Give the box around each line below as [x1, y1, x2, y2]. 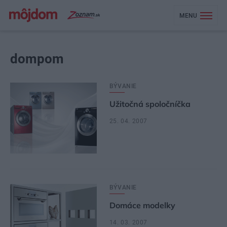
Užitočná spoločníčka [109, 99, 191, 109]
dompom [10, 51, 64, 66]
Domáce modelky [109, 200, 175, 210]
